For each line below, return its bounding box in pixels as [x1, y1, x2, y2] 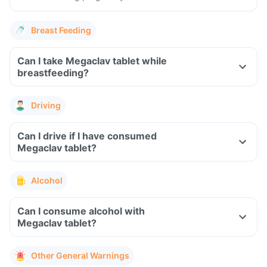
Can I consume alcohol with [17, 205, 145, 217]
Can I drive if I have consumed [17, 130, 157, 142]
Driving [31, 100, 61, 110]
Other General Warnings [31, 250, 129, 260]
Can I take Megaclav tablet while [17, 55, 167, 67]
